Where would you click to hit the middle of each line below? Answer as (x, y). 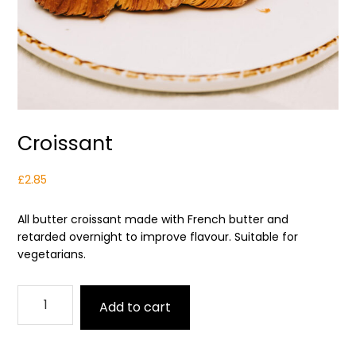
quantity (41, 310)
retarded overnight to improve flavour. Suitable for (158, 236)
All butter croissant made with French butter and (153, 219)
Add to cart (135, 307)
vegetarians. (52, 254)
